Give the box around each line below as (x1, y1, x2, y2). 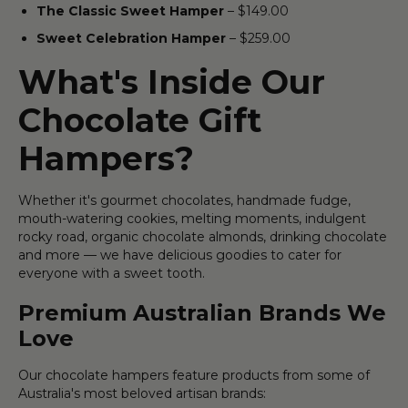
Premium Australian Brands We (18, 299, 386, 326)
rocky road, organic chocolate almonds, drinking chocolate (18, 228, 387, 245)
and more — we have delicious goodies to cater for (18, 246, 342, 263)
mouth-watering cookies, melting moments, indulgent (18, 209, 366, 227)
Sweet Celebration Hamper (36, 29, 226, 46)
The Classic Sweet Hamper (36, 2, 224, 19)
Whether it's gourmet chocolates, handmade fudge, (18, 191, 351, 209)
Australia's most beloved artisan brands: (18, 384, 266, 402)
